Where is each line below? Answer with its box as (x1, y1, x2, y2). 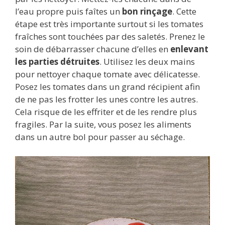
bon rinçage (122, 6, 172, 17)
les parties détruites (15, 56, 99, 67)
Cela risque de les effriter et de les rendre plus (15, 106, 197, 118)
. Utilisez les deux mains (99, 56, 195, 67)
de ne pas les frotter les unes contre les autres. (15, 93, 198, 105)
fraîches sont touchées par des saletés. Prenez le (15, 31, 205, 42)
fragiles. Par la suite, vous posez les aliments (15, 119, 191, 130)
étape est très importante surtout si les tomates (15, 18, 203, 30)
